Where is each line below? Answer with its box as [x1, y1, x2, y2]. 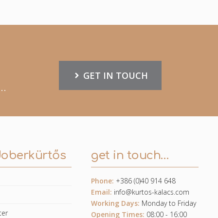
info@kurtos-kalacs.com [114, 187, 190, 197]
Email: [91, 187, 112, 197]
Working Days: [91, 198, 140, 208]
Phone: [91, 176, 114, 185]
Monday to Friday [140, 198, 197, 208]
